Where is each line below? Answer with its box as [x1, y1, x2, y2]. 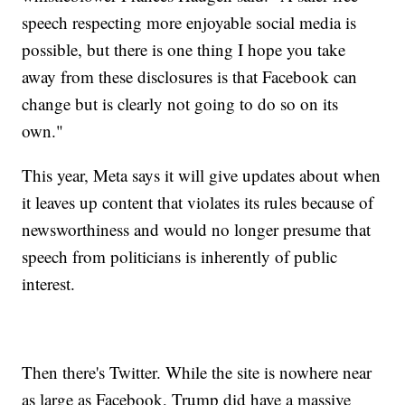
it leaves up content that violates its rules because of [22, 191, 374, 214]
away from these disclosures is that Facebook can [22, 65, 358, 89]
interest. [22, 272, 76, 296]
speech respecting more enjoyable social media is [22, 11, 357, 34]
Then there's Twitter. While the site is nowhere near [22, 361, 372, 384]
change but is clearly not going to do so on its [22, 92, 339, 116]
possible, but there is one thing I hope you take [22, 38, 346, 61]
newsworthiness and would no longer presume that [22, 218, 372, 241]
